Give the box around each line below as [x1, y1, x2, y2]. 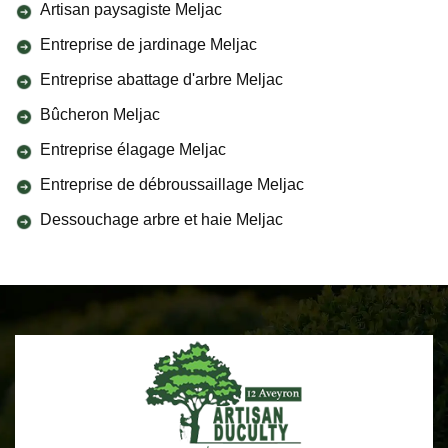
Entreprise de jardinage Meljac [40, 36, 257, 53]
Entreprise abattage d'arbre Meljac [40, 71, 283, 88]
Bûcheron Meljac [40, 106, 160, 123]
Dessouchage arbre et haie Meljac [40, 211, 283, 228]
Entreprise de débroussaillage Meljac [40, 176, 304, 193]
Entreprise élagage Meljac [40, 141, 226, 158]
